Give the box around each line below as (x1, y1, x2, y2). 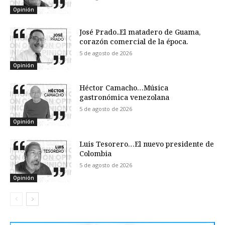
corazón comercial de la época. (79, 36, 188, 46)
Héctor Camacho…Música (79, 83, 169, 93)
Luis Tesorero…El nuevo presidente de (79, 139, 214, 149)
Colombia (79, 149, 112, 159)
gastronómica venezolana (79, 92, 170, 102)
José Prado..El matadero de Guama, (79, 27, 201, 37)
